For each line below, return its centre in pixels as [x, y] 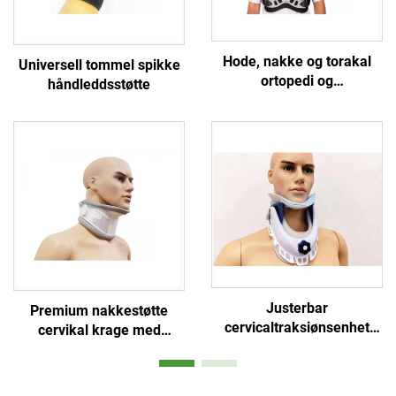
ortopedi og [297, 80]
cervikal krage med [99, 330]
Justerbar [297, 308]
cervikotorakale [297, 100]
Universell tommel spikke [99, 65]
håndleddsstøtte [99, 85]
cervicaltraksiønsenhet [297, 327]
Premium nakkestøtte [99, 310]
